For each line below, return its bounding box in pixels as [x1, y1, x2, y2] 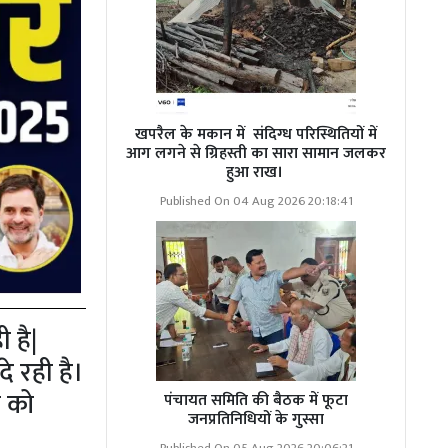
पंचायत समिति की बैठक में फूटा [164, 387, 348, 414]
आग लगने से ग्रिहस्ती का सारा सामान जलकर [126, 140, 386, 167]
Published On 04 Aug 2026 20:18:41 [159, 191, 353, 212]
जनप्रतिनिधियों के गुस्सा [188, 406, 324, 433]
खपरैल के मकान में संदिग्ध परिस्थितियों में [135, 121, 377, 148]
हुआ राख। [225, 159, 287, 186]
